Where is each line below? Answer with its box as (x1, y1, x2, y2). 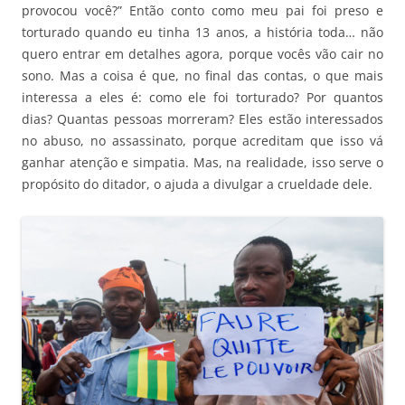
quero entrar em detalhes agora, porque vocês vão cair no (22, 45, 383, 63)
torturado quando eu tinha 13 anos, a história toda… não (22, 24, 383, 42)
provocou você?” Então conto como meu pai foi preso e (22, 2, 383, 20)
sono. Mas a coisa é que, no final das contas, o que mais (22, 67, 383, 85)
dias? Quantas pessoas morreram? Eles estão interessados (22, 110, 383, 128)
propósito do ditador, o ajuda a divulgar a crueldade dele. (22, 175, 372, 193)
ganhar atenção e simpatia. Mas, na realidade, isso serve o (22, 154, 383, 172)
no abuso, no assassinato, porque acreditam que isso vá (22, 132, 383, 150)
